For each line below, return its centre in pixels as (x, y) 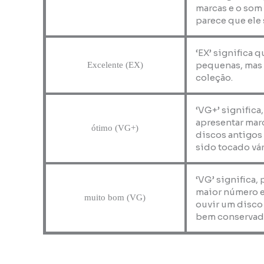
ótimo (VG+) (115, 128)
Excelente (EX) (115, 65)
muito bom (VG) (115, 198)
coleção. (214, 77)
